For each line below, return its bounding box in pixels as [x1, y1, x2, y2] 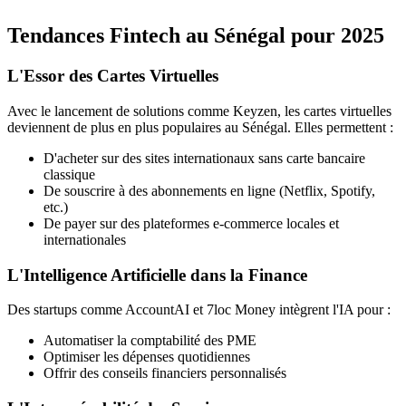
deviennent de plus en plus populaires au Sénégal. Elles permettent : [7, 119, 393, 135]
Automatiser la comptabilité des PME [43, 333, 256, 349]
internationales [43, 231, 126, 247]
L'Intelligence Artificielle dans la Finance [7, 265, 307, 285]
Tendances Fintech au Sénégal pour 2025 [7, 24, 384, 48]
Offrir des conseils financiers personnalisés [43, 365, 286, 382]
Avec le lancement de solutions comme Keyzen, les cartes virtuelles [7, 102, 391, 119]
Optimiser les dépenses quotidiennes [43, 349, 250, 365]
